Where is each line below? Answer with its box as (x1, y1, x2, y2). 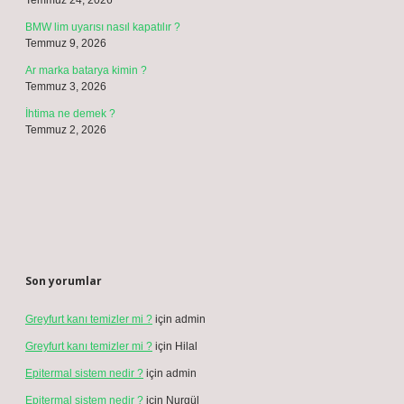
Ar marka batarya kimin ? (25, 64, 147, 77)
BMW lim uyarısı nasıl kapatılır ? (25, 21, 180, 33)
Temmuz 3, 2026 (25, 80, 106, 93)
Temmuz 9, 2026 (25, 37, 106, 50)
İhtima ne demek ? (25, 107, 115, 120)
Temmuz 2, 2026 (25, 124, 106, 136)
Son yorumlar (25, 273, 102, 289)
